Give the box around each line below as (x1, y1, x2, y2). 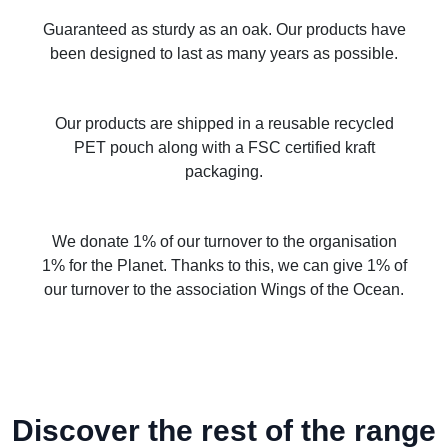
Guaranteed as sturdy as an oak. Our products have (42, 20, 406, 38)
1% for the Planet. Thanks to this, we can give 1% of (41, 256, 407, 274)
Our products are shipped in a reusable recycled (54, 114, 394, 132)
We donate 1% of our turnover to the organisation (51, 232, 397, 250)
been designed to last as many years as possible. (50, 44, 398, 62)
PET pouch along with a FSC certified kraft (73, 138, 375, 156)
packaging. (185, 162, 263, 180)
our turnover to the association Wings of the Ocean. (44, 280, 404, 298)
